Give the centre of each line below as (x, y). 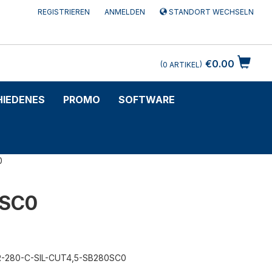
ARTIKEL (184, 65)
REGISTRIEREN (63, 12)
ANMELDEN (124, 12)
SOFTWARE (147, 100)
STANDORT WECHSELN (210, 12)
